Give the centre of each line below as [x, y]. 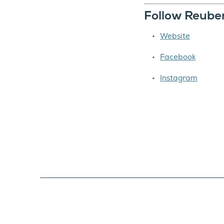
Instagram [179, 78]
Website [175, 36]
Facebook [178, 57]
